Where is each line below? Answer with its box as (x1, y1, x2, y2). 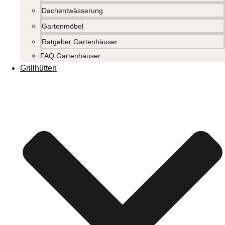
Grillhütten (20, 64, 57, 73)
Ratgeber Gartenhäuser (42, 38, 118, 46)
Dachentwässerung (42, 7, 103, 15)
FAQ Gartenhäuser (40, 52, 100, 60)
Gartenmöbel (42, 22, 83, 31)
